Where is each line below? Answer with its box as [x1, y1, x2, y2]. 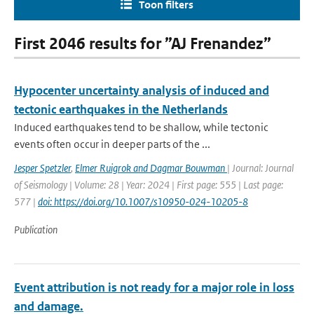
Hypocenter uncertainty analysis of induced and [14, 83, 269, 98]
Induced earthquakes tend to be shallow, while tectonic [14, 121, 268, 134]
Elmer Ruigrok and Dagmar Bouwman [75, 161, 227, 175]
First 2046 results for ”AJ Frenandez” [14, 34, 271, 53]
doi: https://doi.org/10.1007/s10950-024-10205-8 [38, 195, 248, 208]
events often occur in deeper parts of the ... [14, 137, 210, 151]
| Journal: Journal [227, 161, 294, 175]
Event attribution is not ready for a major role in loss [14, 280, 294, 295]
